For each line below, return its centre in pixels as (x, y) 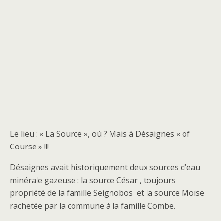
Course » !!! (29, 147)
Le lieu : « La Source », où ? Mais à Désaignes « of (100, 134)
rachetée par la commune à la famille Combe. (92, 206)
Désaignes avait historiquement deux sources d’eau (105, 167)
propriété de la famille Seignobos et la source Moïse (107, 193)
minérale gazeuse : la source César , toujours (93, 180)
